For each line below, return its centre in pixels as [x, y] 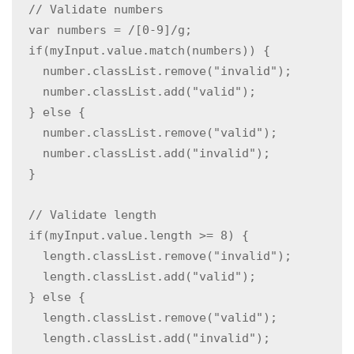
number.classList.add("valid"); [135, 92]
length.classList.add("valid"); [135, 277]
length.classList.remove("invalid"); [153, 256]
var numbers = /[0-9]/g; [103, 30]
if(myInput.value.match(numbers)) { [149, 51]
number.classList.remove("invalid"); [153, 71]
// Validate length [85, 215]
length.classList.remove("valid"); [146, 318]
